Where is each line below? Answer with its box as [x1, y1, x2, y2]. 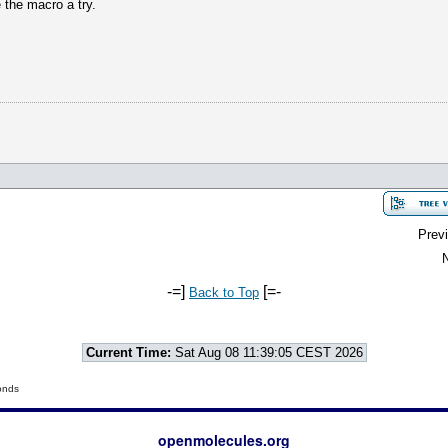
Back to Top [189, 285, 259, 300]
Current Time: [85, 345, 171, 360]
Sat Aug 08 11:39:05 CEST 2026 [170, 345, 363, 360]
